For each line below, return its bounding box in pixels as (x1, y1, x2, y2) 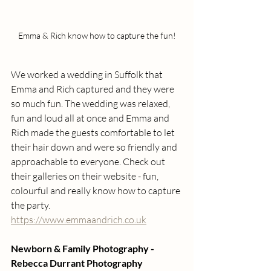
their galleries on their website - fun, (11, 170, 160, 183)
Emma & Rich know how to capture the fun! (18, 30, 176, 41)
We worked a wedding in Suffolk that (11, 68, 165, 81)
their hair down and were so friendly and (11, 141, 179, 154)
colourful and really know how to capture (11, 184, 182, 197)
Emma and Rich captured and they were (11, 83, 176, 96)
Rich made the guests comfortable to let (11, 126, 177, 139)
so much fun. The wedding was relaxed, (11, 97, 172, 110)
